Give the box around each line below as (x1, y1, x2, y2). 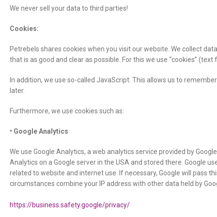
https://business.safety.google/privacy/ (10, 201, 130, 209)
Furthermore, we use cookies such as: (10, 107, 124, 115)
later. (10, 87, 25, 94)
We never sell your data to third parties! (10, 4, 128, 12)
